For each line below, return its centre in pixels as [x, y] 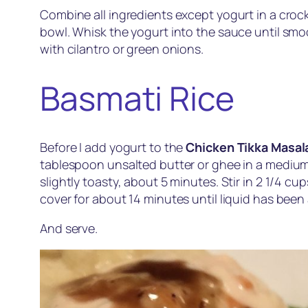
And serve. [69, 229]
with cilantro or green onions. [122, 48]
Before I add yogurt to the [113, 147]
